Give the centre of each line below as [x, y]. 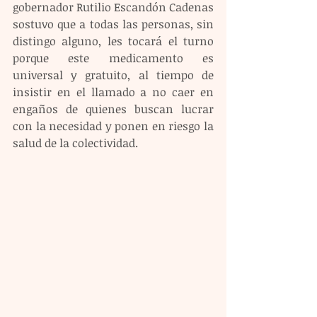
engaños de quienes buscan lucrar [113, 109]
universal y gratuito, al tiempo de [113, 75]
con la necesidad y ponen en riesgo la [113, 126]
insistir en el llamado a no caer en [113, 92]
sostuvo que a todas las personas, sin [113, 24]
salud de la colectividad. [75, 143]
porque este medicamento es [113, 58]
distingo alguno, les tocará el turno [113, 41]
